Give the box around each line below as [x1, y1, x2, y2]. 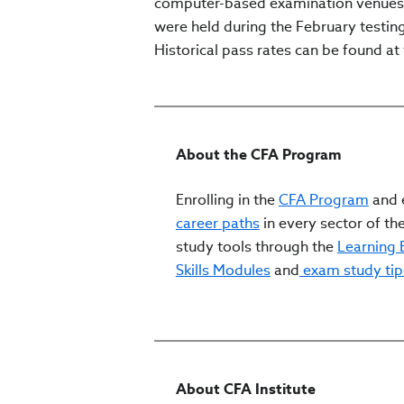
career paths [175, 214, 260, 234]
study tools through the [175, 237, 337, 257]
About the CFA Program [175, 145, 342, 165]
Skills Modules [175, 261, 271, 280]
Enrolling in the [175, 190, 279, 210]
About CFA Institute [175, 380, 316, 399]
